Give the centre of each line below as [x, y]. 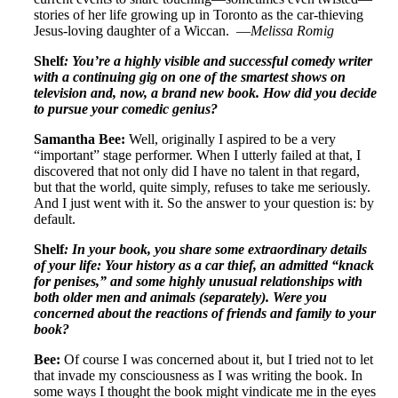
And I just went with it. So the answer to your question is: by [204, 203]
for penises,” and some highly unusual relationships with [198, 281]
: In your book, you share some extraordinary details [215, 249]
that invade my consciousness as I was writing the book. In [198, 375]
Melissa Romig [292, 30]
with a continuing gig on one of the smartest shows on [190, 76]
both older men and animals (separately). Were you [180, 297]
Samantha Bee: [81, 139]
